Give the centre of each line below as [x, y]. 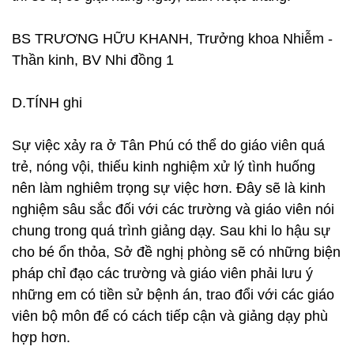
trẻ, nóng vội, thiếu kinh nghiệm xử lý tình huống [164, 167]
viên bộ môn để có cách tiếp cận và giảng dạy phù [170, 316]
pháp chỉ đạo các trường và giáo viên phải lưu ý [162, 273]
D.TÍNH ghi [47, 103]
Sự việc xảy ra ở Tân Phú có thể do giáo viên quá [168, 145]
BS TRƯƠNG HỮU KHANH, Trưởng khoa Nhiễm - [172, 39]
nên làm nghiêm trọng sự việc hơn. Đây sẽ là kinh [169, 188]
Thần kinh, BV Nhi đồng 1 [93, 60]
